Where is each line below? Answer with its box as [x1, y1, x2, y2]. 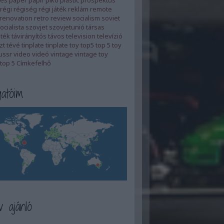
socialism [72, 13, 100, 22]
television [65, 31, 95, 40]
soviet [101, 13, 120, 22]
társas [85, 22, 104, 31]
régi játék [38, 4, 66, 13]
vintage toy [74, 49, 108, 58]
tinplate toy [45, 40, 79, 49]
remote [89, 4, 112, 13]
